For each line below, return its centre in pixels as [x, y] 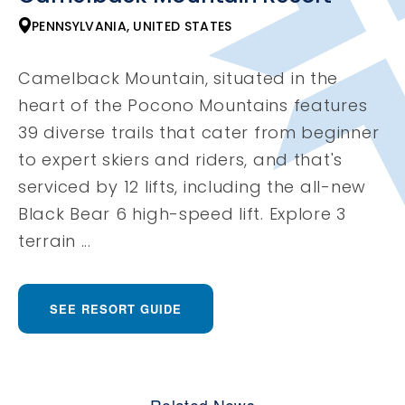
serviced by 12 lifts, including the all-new [192, 187]
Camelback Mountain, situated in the [179, 79]
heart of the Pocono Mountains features [193, 106]
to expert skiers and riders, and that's [181, 160]
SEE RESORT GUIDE [116, 309]
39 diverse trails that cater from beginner [199, 133]
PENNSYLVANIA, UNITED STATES [132, 27]
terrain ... [55, 241]
